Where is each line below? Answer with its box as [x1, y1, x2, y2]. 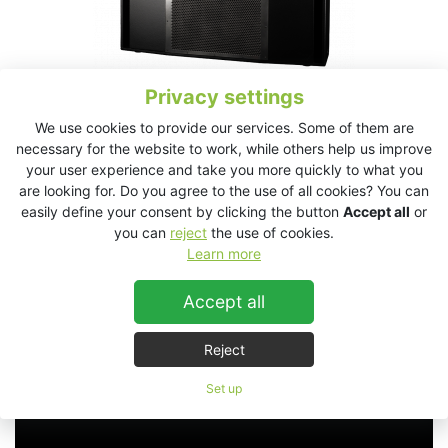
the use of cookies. [207, 224, 334, 241]
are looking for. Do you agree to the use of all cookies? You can [19, 182, 429, 199]
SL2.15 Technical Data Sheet [55, 172, 275, 193]
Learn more [187, 245, 261, 262]
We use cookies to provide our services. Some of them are [34, 119, 414, 136]
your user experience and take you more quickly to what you [25, 161, 423, 178]
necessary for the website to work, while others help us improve [16, 140, 432, 157]
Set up [206, 381, 242, 396]
